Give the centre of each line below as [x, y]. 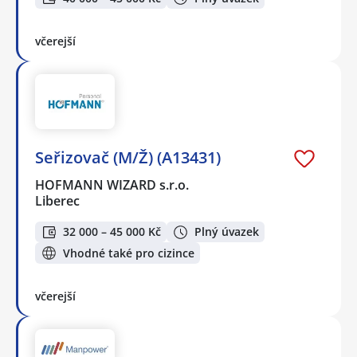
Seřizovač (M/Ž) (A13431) [128, 157]
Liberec [57, 200]
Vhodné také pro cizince [129, 253]
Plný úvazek [227, 232]
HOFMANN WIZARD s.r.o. [113, 184]
